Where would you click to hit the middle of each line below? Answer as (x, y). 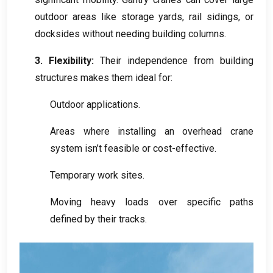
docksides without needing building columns (129, 34)
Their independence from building (177, 61)
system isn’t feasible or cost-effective (132, 149)
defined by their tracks (97, 219)
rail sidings (214, 17)
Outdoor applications (94, 105)
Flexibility (70, 61)
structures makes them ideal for (103, 78)
